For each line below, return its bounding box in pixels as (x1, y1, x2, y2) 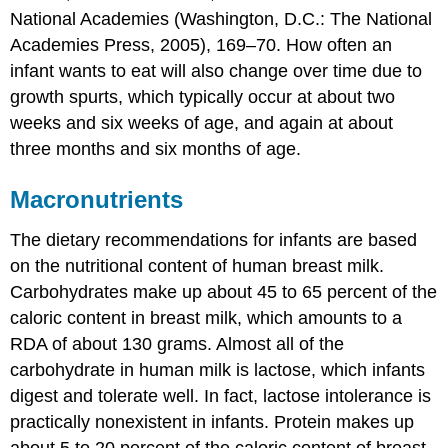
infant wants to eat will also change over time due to (10, 60, 423, 81)
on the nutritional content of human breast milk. (10, 255, 385, 276)
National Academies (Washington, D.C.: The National (10, 8, 433, 29)
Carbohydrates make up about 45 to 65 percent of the (10, 281, 438, 302)
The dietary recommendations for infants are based (10, 229, 418, 250)
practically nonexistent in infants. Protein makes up (10, 411, 415, 432)
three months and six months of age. (10, 138, 302, 159)
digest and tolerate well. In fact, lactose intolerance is (10, 385, 432, 406)
